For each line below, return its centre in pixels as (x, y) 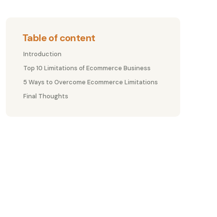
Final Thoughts (46, 96)
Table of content (59, 38)
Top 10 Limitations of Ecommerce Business (87, 68)
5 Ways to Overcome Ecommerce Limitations (91, 82)
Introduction (42, 54)
